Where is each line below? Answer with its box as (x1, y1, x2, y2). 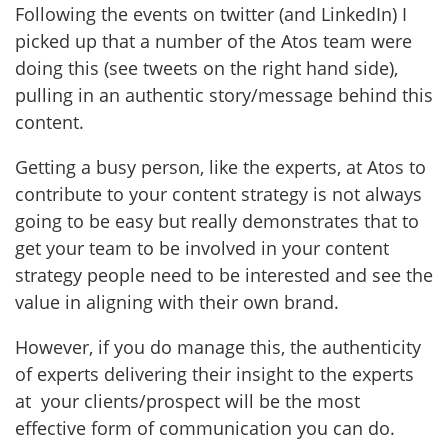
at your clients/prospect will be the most (15, 388, 360, 413)
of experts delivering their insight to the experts (15, 361, 414, 386)
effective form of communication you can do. (15, 415, 400, 440)
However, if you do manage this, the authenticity (15, 334, 421, 359)
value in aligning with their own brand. (15, 289, 344, 314)
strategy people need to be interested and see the (15, 262, 433, 287)
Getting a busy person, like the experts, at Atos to (15, 154, 426, 179)
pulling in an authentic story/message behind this (15, 82, 433, 107)
